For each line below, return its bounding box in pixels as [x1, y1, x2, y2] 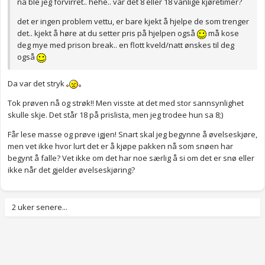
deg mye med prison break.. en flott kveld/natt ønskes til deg [17, 40, 234, 51]
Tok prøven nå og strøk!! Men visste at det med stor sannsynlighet [8, 98, 244, 109]
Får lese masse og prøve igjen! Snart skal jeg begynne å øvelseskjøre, [8, 129, 257, 140]
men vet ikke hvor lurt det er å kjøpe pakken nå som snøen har [8, 141, 233, 152]
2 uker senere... [12, 202, 67, 213]
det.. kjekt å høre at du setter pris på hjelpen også [17, 28, 197, 39]
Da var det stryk [8, 78, 66, 89]
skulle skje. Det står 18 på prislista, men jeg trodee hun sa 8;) [8, 109, 223, 121]
